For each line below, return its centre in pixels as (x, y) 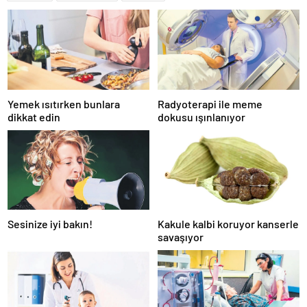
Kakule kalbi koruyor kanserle (228, 224)
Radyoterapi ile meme (210, 103)
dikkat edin (34, 116)
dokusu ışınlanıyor (201, 116)
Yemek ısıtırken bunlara (64, 103)
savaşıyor (181, 237)
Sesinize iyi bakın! (50, 224)
